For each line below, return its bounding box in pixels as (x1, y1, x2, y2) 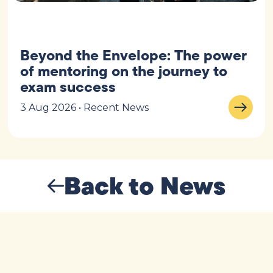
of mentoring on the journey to (20, 60, 228, 82)
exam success (20, 76, 116, 98)
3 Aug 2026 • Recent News (20, 101, 149, 113)
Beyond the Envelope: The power (20, 44, 247, 66)
